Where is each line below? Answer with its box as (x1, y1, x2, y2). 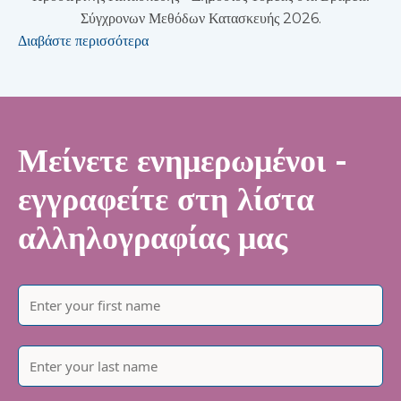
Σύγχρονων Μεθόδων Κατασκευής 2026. (80, 10, 321, 28)
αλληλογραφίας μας (18, 218, 287, 258)
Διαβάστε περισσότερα (18, 32, 149, 50)
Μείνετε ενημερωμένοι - (18, 141, 347, 181)
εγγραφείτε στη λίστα (18, 179, 314, 219)
